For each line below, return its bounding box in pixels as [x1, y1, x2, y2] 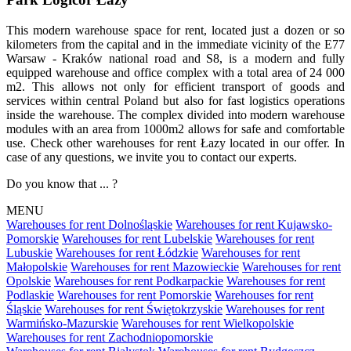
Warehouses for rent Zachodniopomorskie [6, 330, 213, 344]
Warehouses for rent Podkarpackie [54, 273, 223, 288]
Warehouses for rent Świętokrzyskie [45, 302, 223, 316]
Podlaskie [6, 288, 54, 302]
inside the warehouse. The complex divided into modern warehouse [6, 107, 345, 121]
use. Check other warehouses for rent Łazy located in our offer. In [6, 136, 345, 150]
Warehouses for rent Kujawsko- [175, 217, 332, 231]
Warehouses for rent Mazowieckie [71, 259, 239, 273]
